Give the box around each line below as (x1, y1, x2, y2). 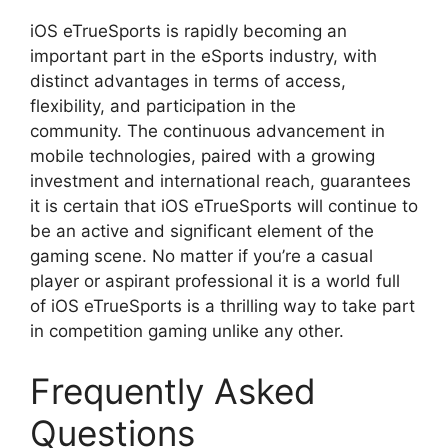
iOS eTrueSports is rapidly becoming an (30, 21, 347, 42)
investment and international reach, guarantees (30, 171, 411, 192)
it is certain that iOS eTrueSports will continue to (30, 196, 418, 217)
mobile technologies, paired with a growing (30, 146, 375, 167)
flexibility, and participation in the (30, 96, 296, 117)
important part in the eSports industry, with (30, 46, 377, 67)
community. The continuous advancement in (30, 121, 385, 142)
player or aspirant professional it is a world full (30, 271, 400, 292)
